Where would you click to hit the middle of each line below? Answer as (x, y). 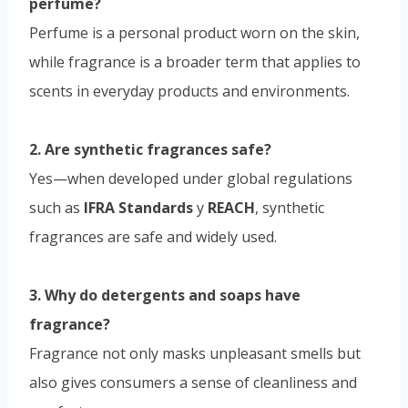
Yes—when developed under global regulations (191, 179)
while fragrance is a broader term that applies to (195, 62)
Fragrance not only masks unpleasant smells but (195, 354)
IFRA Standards (138, 208)
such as (56, 208)
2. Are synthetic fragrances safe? (150, 150)
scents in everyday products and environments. (189, 92)
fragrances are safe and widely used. (153, 237)
